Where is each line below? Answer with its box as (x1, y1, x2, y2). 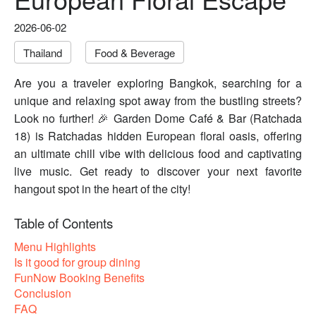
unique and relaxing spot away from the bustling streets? (14, 92, 302, 109)
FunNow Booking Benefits (14, 269, 145, 286)
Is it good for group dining (14, 254, 140, 271)
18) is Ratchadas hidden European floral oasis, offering (14, 128, 302, 145)
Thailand (23, 45, 62, 61)
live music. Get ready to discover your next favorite (14, 163, 302, 180)
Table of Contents (14, 214, 113, 233)
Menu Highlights (14, 238, 96, 255)
